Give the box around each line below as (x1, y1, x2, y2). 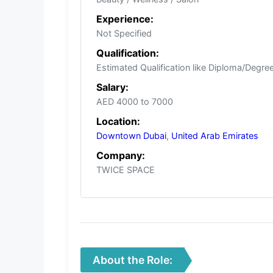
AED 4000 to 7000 (96, 96, 173, 107)
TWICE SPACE (96, 165, 155, 175)
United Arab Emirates (171, 130, 258, 141)
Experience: (96, 13, 154, 26)
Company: (96, 149, 145, 162)
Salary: (96, 81, 129, 94)
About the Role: (93, 253, 172, 267)
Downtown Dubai (96, 130, 166, 141)
